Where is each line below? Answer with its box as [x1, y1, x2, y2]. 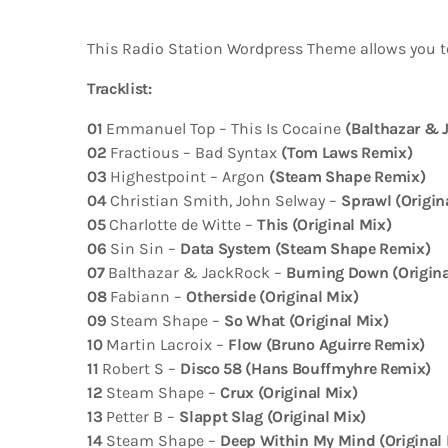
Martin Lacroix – [102, 334, 229, 354]
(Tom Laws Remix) [281, 142, 413, 162]
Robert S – [98, 358, 181, 378]
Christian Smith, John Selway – [106, 190, 342, 210]
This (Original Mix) [257, 214, 392, 234]
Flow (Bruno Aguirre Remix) [228, 334, 426, 354]
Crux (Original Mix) [220, 382, 358, 402]
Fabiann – [106, 286, 187, 306]
